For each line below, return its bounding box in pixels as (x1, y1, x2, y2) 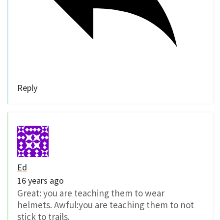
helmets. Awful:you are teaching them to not (17, 199, 194, 211)
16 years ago (17, 175, 64, 187)
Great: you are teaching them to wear (17, 187, 165, 199)
